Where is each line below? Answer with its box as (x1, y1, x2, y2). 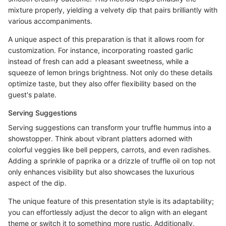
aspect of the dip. (8, 179, 67, 188)
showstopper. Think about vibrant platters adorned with (8, 134, 192, 143)
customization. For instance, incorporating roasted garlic (8, 46, 193, 55)
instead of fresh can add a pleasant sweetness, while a (8, 57, 189, 66)
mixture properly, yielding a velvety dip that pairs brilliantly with (8, 6, 217, 15)
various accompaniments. (8, 17, 92, 26)
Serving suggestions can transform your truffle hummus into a (8, 123, 211, 132)
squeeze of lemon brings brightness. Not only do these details (8, 68, 212, 77)
